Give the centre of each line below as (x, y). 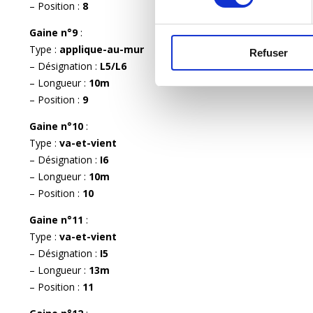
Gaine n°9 (55, 32)
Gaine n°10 (58, 126)
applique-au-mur (102, 49)
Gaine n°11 (58, 219)
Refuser (269, 52)
